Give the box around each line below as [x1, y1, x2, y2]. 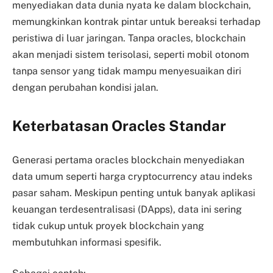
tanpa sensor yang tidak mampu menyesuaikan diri [12, 65, 241, 77]
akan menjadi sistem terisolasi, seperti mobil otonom [12, 49, 249, 60]
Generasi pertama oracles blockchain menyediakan [12, 154, 244, 166]
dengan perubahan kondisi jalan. [12, 82, 158, 93]
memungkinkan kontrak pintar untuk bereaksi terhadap [12, 16, 260, 27]
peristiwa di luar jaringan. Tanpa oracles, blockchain [12, 32, 246, 44]
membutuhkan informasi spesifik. [12, 236, 161, 248]
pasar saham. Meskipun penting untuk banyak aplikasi [12, 186, 255, 199]
